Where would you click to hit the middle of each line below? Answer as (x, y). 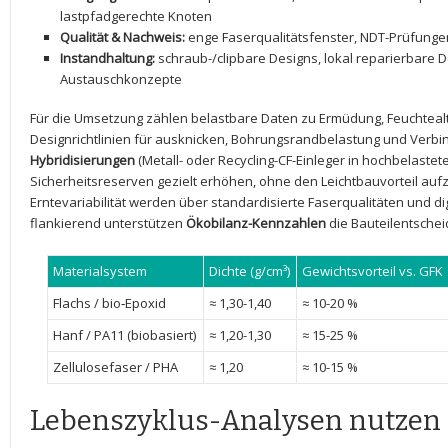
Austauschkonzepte (121, 79)
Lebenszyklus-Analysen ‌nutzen (235, 420)
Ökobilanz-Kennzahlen (256, 223)
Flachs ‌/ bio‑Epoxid (109, 303)
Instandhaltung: (107, 58)
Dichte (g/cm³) (249, 271)
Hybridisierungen (82, 160)
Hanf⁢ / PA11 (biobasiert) (124, 335)
